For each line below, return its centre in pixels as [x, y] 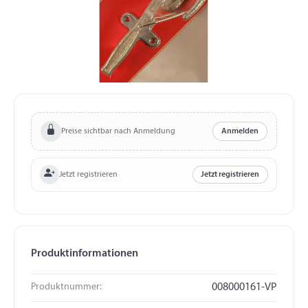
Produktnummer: [66, 287]
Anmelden [240, 132]
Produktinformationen [85, 254]
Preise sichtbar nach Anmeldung [118, 131]
